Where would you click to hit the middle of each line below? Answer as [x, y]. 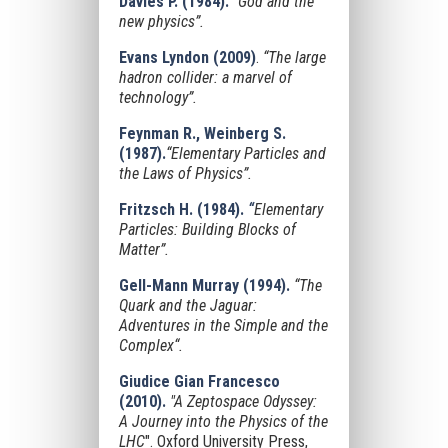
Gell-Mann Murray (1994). [204, 285]
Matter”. [143, 249]
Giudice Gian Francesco [199, 381]
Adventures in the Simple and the [223, 325]
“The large [294, 57]
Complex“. [150, 345]
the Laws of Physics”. [185, 173]
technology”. [157, 97]
